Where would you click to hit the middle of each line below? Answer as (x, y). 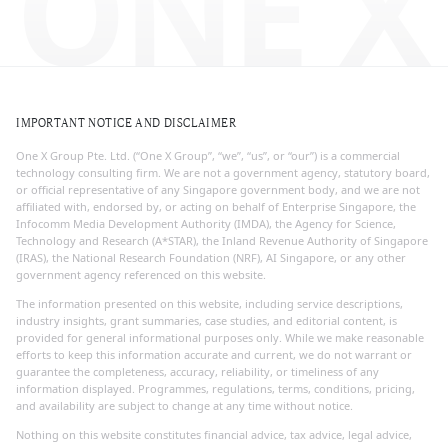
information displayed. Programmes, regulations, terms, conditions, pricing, (215, 388)
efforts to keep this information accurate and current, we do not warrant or (214, 354)
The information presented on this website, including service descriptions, (209, 303)
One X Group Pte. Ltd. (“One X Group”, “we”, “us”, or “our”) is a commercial (208, 155)
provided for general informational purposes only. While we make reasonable (220, 337)
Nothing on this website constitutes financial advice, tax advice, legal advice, (214, 434)
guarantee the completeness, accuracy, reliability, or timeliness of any (197, 371)
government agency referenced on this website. (141, 274)
